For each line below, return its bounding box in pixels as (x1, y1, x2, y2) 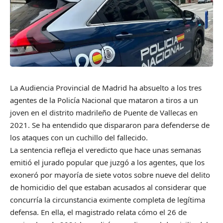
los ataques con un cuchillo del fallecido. (10, 132, 148, 142)
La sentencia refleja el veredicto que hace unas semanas (10, 144, 201, 155)
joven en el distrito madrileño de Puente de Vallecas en (10, 107, 198, 117)
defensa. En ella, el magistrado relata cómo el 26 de (10, 207, 187, 217)
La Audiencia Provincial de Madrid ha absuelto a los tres (10, 82, 202, 93)
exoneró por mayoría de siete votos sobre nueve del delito (10, 169, 210, 180)
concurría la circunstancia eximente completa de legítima (10, 194, 205, 205)
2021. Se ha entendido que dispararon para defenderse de (10, 119, 210, 130)
